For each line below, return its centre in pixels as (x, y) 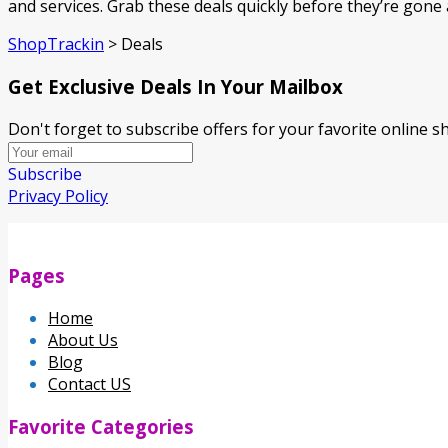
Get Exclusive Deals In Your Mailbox (175, 86)
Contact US (89, 384)
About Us (83, 340)
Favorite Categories (101, 426)
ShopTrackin (56, 44)
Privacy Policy (58, 195)
